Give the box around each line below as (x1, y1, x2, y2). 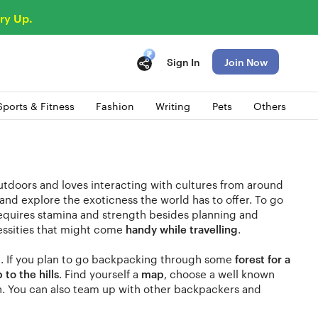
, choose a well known (164, 265, 275, 281)
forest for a (235, 251, 290, 266)
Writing (155, 98, 191, 113)
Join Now (224, 54, 268, 68)
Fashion (95, 98, 134, 113)
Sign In (167, 54, 200, 68)
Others (253, 98, 286, 113)
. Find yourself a (59, 265, 141, 281)
